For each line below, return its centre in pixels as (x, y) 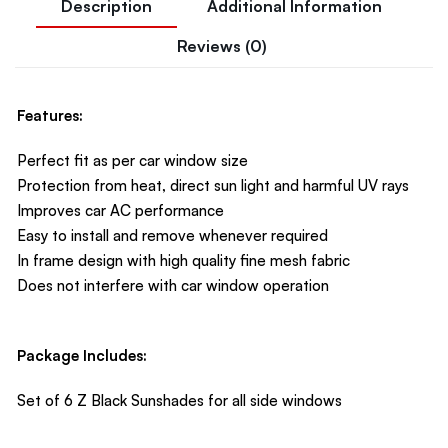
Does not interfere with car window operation (173, 286)
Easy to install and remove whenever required (172, 236)
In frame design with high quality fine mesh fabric (183, 261)
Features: (50, 116)
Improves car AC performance (120, 211)
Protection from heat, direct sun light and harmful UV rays (213, 186)
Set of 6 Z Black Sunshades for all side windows (179, 401)
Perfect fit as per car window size (132, 161)
